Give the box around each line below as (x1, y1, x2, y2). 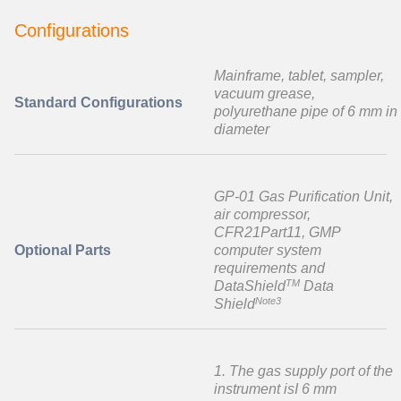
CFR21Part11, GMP (214, 225, 340, 241)
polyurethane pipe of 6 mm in (214, 104, 397, 120)
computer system (214, 243, 321, 259)
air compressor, (214, 207, 311, 223)
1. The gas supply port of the (214, 363, 393, 380)
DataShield (214, 278, 286, 294)
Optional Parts (14, 243, 111, 259)
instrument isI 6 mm (214, 381, 337, 397)
